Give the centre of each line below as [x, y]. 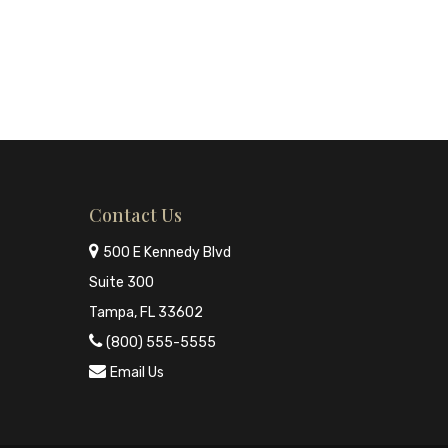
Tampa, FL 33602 [146, 313]
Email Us [137, 373]
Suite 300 [122, 283]
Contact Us [136, 215]
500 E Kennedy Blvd [167, 253]
